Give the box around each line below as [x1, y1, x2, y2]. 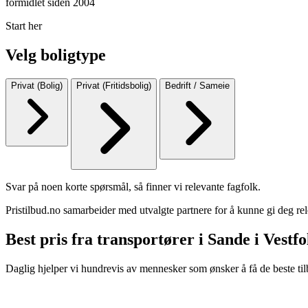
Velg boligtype [5, 45, 106, 64]
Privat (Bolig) [11, 80, 63, 91]
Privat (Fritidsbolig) [76, 80, 151, 91]
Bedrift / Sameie [165, 80, 230, 91]
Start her [5, 19, 42, 32]
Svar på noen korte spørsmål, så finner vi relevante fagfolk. [5, 180, 261, 192]
